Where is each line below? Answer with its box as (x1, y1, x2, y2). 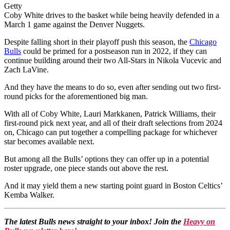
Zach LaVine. (4, 65, 49, 74)
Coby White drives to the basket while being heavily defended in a (4, 11, 219, 20)
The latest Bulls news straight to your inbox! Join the (4, 217, 181, 226)
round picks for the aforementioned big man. (4, 92, 148, 101)
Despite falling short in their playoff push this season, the (4, 37, 189, 47)
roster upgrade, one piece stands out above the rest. (4, 164, 168, 173)
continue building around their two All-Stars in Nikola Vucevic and (4, 56, 221, 65)
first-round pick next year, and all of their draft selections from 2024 (4, 119, 222, 128)
